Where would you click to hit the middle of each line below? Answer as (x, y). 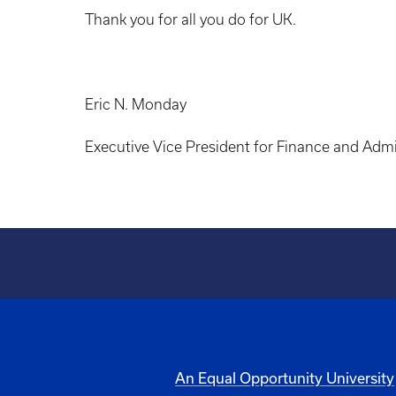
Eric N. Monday (136, 104)
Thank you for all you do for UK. (190, 19)
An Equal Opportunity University (284, 377)
